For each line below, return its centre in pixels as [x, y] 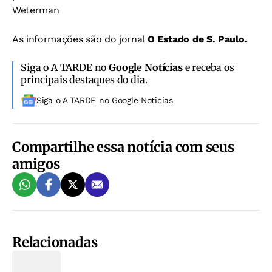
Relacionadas [55, 243]
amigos [36, 164]
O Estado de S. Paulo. [197, 39]
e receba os [208, 68]
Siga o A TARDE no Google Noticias [105, 100]
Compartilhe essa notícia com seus [123, 147]
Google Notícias [146, 68]
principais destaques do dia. [84, 80]
